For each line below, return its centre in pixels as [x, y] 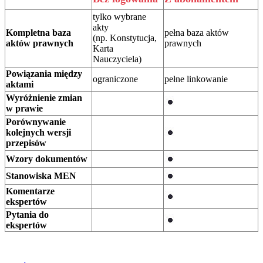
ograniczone [115, 79]
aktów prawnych [40, 43]
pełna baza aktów [197, 32]
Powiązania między [44, 73]
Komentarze [30, 191]
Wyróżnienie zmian [44, 97]
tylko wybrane [119, 16]
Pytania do [27, 214]
